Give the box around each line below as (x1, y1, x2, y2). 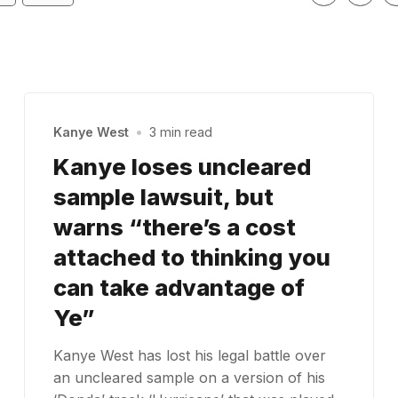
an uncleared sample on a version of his (52, 368, 325, 386)
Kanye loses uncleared (52, 152, 311, 180)
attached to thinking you (52, 243, 330, 271)
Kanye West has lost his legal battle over (52, 346, 326, 364)
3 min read (149, 124, 213, 140)
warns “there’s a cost (52, 212, 296, 241)
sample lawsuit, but (52, 182, 274, 211)
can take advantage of (52, 273, 305, 301)
